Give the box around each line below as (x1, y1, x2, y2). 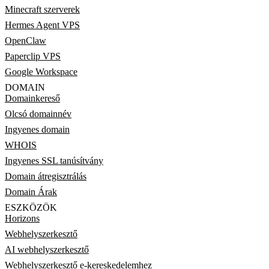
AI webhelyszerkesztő (5, 244, 89, 255)
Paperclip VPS (5, 51, 61, 61)
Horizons (5, 213, 40, 223)
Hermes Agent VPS (5, 20, 80, 30)
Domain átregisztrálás (5, 171, 86, 181)
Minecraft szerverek (5, 4, 80, 14)
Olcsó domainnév (5, 109, 71, 119)
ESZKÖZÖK (5, 202, 57, 213)
